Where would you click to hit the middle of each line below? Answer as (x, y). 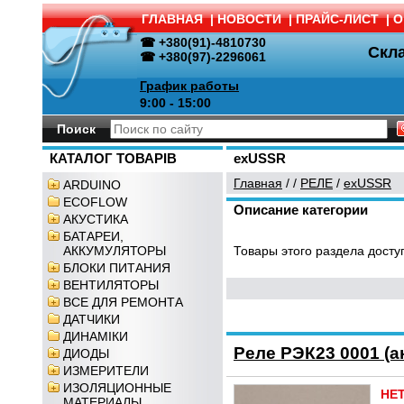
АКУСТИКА (96, 219)
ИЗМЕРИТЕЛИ (106, 371)
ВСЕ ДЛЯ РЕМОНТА (123, 302)
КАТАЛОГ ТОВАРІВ (113, 159)
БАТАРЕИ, (93, 236)
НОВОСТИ (249, 19)
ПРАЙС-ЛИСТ (337, 19)
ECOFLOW (95, 202)
